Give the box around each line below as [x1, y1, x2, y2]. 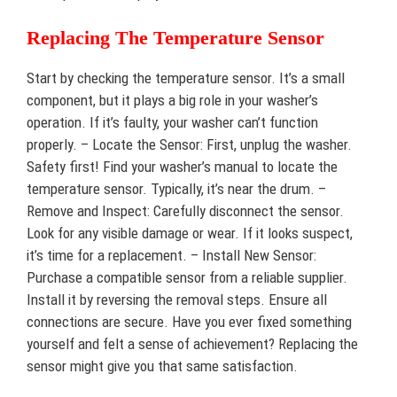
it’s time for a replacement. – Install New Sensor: [27, 246, 316, 265]
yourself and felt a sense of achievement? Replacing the [27, 335, 358, 354]
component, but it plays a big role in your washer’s [27, 91, 318, 110]
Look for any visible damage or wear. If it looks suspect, [27, 224, 353, 243]
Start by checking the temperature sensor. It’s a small [27, 69, 345, 88]
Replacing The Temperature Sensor [27, 27, 324, 50]
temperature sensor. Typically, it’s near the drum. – [27, 180, 326, 198]
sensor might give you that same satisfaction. [27, 357, 298, 376]
